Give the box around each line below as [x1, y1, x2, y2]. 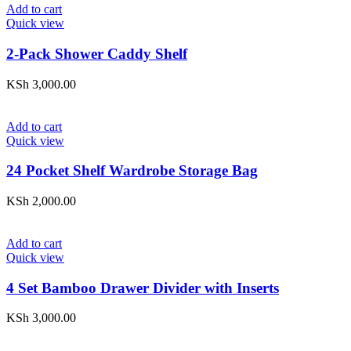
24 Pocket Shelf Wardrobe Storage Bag [6, 162, 258, 179]
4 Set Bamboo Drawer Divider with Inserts [6, 279, 279, 296]
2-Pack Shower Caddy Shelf [6, 45, 187, 62]
